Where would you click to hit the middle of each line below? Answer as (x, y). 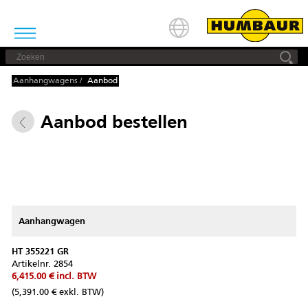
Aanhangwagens (46, 81)
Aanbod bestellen (114, 121)
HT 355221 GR (40, 251)
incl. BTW (76, 276)
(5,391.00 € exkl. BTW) (58, 292)
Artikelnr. (33, 264)
